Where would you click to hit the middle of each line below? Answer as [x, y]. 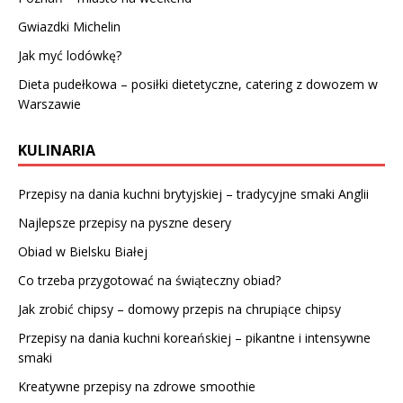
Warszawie [49, 103]
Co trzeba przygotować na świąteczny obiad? [149, 280]
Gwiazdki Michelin [69, 26]
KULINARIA [57, 150]
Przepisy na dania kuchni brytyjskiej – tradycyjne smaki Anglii [193, 193]
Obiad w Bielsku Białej [83, 251]
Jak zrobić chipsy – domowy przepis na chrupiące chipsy [179, 309]
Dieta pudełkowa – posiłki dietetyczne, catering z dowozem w [198, 84]
